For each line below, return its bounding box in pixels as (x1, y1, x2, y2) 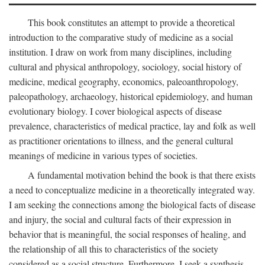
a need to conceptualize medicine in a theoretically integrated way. (9, 183, 255, 196)
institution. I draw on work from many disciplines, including (9, 46, 232, 58)
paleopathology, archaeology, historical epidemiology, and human (9, 90, 253, 102)
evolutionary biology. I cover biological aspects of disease (9, 105, 222, 117)
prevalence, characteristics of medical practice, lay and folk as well (9, 119, 256, 132)
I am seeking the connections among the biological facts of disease (9, 198, 256, 211)
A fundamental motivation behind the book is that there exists (28, 169, 256, 181)
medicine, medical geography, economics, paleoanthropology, (9, 75, 238, 88)
